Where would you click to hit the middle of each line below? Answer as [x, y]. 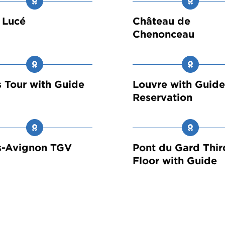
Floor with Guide [175, 161]
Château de [161, 21]
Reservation [162, 98]
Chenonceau [163, 34]
